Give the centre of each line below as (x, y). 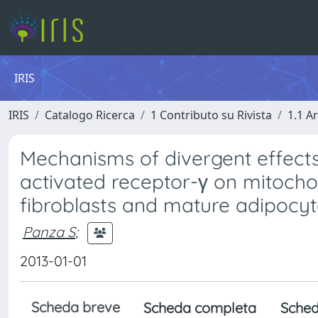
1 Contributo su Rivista (211, 115)
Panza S (49, 231)
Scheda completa (200, 308)
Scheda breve (76, 307)
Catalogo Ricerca (90, 115)
